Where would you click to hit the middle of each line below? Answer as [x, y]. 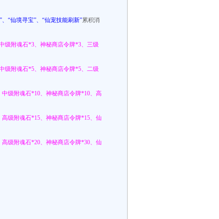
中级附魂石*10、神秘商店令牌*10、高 [52, 93]
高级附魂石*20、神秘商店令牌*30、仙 [52, 142]
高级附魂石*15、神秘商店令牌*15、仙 [52, 118]
